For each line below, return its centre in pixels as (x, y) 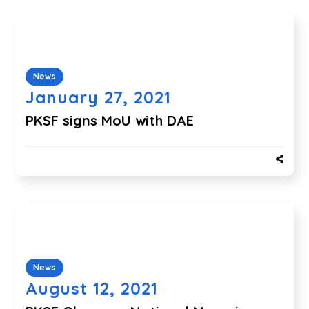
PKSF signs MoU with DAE (110, 120)
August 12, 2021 (92, 289)
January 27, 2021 (99, 97)
